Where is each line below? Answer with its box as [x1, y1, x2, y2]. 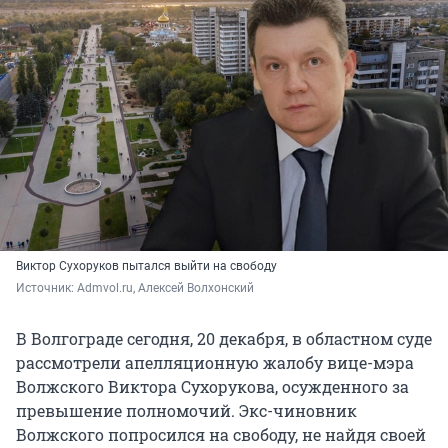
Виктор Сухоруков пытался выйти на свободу [16, 259, 277, 274]
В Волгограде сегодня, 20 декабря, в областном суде [16, 328, 432, 350]
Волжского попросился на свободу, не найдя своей [16, 424, 426, 446]
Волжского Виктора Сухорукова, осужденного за [16, 376, 409, 398]
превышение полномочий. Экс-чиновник [16, 400, 357, 422]
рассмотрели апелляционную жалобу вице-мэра [16, 352, 414, 374]
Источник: [16, 281, 77, 296]
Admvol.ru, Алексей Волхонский [77, 281, 254, 296]
